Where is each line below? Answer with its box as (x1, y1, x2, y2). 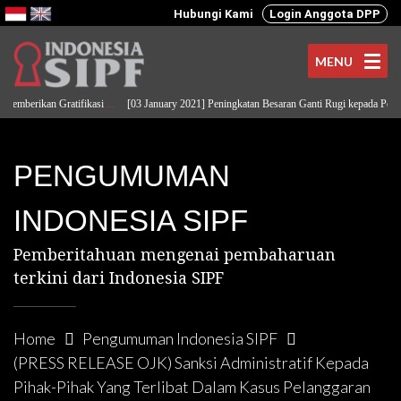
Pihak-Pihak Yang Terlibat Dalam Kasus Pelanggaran (13, 377, 371, 397)
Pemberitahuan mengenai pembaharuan (13, 245, 336, 264)
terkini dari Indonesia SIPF (13, 269, 224, 287)
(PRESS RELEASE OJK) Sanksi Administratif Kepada (13, 353, 369, 372)
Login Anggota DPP (269, 7, 380, 21)
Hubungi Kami (174, 7, 253, 21)
